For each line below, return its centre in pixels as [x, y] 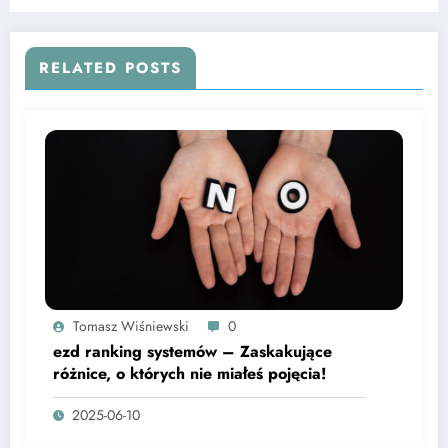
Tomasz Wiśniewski [131, 325]
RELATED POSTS [110, 67]
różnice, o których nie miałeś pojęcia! [190, 373]
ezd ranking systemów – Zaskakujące [192, 351]
